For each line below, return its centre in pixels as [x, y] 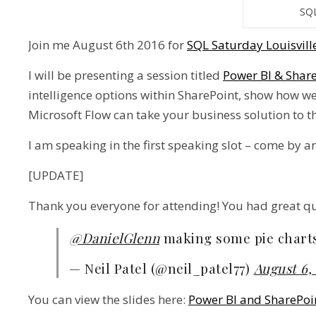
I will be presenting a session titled [126, 75]
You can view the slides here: [108, 299]
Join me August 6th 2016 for [108, 45]
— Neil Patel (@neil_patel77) [162, 268]
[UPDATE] [56, 175]
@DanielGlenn [114, 238]
